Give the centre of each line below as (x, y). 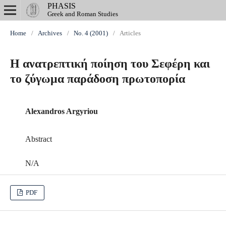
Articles (130, 33)
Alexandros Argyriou (62, 111)
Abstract (39, 139)
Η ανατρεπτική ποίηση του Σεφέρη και (110, 64)
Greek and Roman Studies (83, 14)
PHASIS (62, 6)
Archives (50, 33)
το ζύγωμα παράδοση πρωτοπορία (98, 79)
